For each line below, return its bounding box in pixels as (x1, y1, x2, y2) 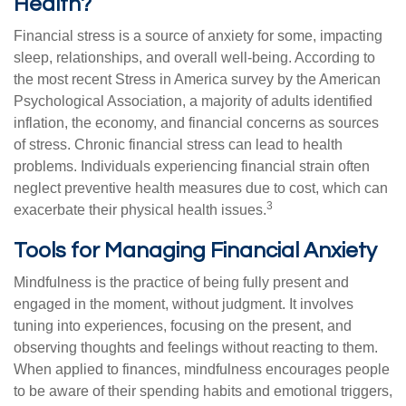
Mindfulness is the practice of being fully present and (14, 275, 349, 290)
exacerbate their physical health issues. (14, 202, 266, 217)
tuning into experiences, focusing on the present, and (14, 318, 352, 333)
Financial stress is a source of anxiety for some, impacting (14, 28, 382, 43)
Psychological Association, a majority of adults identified (14, 93, 372, 109)
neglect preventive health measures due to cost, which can (14, 180, 388, 196)
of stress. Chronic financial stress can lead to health (14, 137, 343, 152)
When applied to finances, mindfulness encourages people (14, 362, 390, 377)
